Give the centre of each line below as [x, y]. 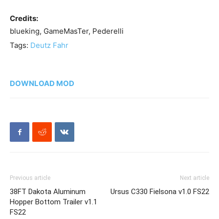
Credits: [24, 19]
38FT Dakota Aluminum [48, 192]
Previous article [30, 178]
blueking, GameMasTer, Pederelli [67, 31]
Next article [195, 178]
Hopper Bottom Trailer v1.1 [54, 202]
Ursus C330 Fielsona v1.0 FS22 [160, 192]
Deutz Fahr [49, 45]
